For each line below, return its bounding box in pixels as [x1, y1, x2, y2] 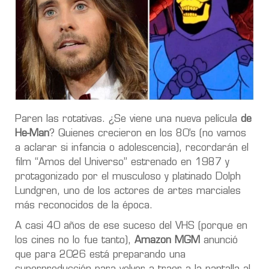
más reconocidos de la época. [15, 201, 153, 211]
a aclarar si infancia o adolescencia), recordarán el [15, 143, 249, 153]
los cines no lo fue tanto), [15, 235, 131, 246]
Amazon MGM [131, 235, 200, 246]
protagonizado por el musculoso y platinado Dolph [15, 172, 241, 182]
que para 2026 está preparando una [15, 250, 186, 260]
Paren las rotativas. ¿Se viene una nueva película [15, 114, 241, 124]
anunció [200, 235, 238, 246]
